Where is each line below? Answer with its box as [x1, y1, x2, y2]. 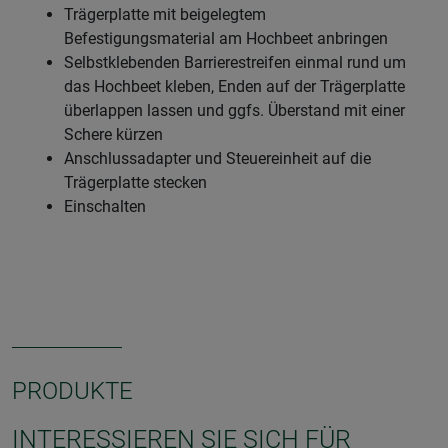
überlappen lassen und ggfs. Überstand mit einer [64, 100, 405, 120]
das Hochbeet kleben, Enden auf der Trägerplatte [64, 76, 405, 96]
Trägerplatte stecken [64, 172, 211, 192]
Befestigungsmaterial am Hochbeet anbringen [64, 28, 392, 48]
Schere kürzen [64, 124, 167, 144]
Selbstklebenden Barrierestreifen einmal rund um [64, 52, 406, 72]
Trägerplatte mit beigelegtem [64, 4, 266, 24]
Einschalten [64, 196, 150, 216]
